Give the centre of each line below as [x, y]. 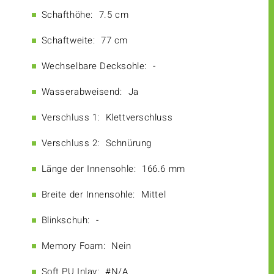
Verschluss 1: [70, 118]
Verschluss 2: [70, 143]
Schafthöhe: [67, 15]
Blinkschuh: [65, 220]
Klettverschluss [139, 118]
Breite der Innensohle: [88, 195]
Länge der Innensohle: [89, 169]
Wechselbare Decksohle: [94, 66]
